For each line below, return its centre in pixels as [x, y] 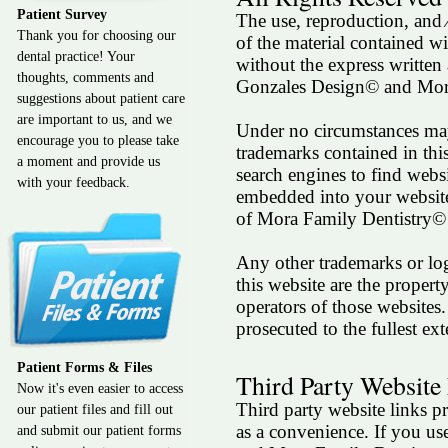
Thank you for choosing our [96, 35]
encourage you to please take [98, 140]
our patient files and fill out [95, 409]
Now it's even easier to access [100, 388]
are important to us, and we [94, 119]
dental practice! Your [76, 56]
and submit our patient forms [99, 430]
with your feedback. [73, 182]
